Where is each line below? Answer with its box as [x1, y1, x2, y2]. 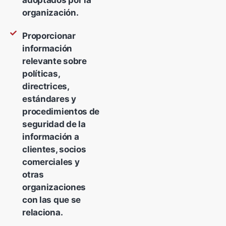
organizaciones [22, 182, 86, 193]
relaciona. [22, 207, 63, 218]
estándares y [22, 94, 76, 104]
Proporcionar [22, 31, 76, 41]
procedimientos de [22, 106, 100, 117]
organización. [22, 8, 79, 18]
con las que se [22, 195, 81, 205]
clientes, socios [22, 144, 86, 155]
